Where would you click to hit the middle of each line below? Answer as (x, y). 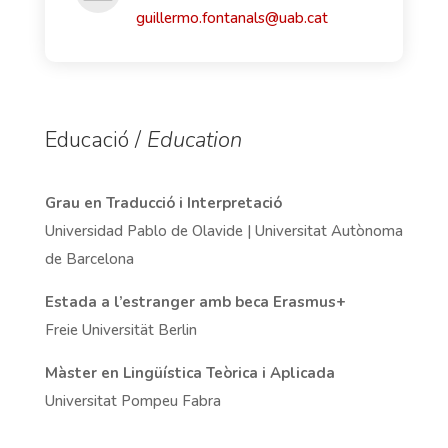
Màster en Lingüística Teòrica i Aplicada (189, 372)
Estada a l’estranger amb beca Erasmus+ (195, 301)
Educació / (95, 139)
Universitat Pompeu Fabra (132, 400)
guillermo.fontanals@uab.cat (231, 17)
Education (194, 139)
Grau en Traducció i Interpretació (165, 202)
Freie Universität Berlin (120, 329)
